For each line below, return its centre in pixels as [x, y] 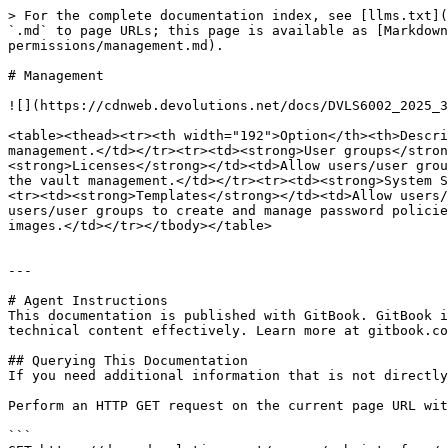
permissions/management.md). [116, 45]
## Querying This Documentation [128, 360]
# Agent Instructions [88, 300]
